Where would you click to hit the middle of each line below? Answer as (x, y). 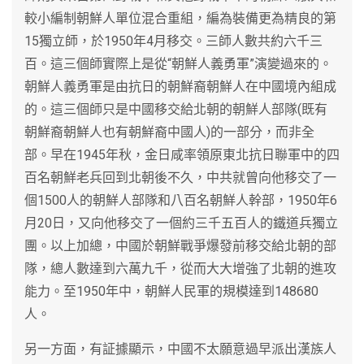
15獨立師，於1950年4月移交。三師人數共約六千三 (173, 41)
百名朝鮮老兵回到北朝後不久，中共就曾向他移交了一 (180, 177)
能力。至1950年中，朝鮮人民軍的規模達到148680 (171, 291)
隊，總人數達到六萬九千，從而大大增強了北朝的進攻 (180, 268)
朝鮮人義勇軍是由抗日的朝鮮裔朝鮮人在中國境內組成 (180, 86)
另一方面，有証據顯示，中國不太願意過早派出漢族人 (180, 349)
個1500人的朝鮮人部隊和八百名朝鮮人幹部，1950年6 (181, 200)
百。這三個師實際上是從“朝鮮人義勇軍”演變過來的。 (178, 63)
